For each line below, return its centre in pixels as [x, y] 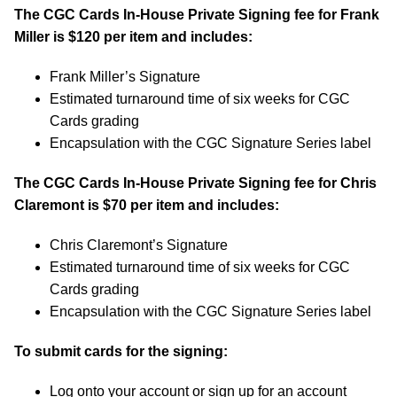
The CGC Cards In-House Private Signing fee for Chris [195, 183]
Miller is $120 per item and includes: [133, 37]
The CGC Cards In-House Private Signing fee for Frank [197, 15]
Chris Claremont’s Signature [139, 245]
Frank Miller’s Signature [125, 77]
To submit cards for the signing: [121, 351]
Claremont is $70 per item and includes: [147, 205]
